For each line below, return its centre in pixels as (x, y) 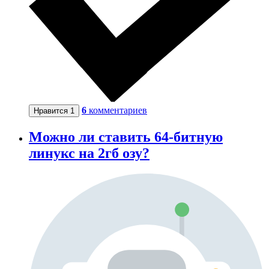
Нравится (52, 110)
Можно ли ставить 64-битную (126, 137)
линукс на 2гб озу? (89, 153)
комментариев (118, 110)
